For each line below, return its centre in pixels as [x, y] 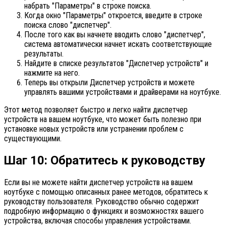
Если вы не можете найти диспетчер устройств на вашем [98, 183]
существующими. [33, 139]
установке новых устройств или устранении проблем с [94, 129]
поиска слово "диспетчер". [68, 25]
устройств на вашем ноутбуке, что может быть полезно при [103, 120]
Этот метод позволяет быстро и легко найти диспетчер [96, 110]
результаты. [44, 54]
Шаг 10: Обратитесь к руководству [105, 161]
